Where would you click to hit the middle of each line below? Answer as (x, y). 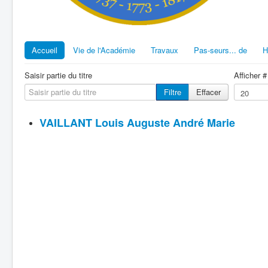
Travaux (165, 50)
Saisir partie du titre (58, 75)
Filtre (173, 92)
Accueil (45, 50)
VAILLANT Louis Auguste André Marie (137, 122)
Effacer (208, 92)
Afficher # (250, 75)
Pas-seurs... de (220, 50)
